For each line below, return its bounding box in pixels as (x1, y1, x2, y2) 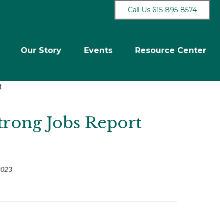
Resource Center (135, 45, 206, 55)
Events (84, 45, 112, 55)
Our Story (21, 45, 61, 55)
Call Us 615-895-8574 (128, 5, 197, 14)
